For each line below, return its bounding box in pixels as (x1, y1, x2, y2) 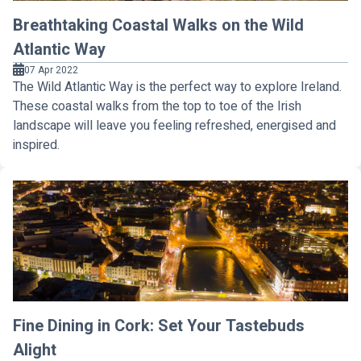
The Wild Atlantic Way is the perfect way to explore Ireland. (13, 77, 342, 97)
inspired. (13, 135, 60, 155)
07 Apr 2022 (24, 63, 78, 77)
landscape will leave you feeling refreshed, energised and (13, 116, 336, 135)
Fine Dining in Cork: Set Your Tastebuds (13, 314, 305, 338)
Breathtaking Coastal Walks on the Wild (13, 14, 304, 37)
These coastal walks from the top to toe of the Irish (13, 97, 301, 116)
